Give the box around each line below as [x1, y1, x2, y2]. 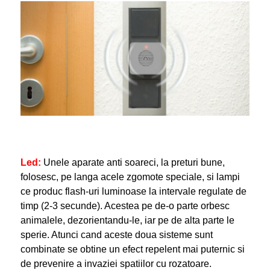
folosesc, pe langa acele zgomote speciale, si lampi [20, 172, 240, 183]
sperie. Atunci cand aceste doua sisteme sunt [20, 230, 213, 240]
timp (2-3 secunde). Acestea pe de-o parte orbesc [20, 201, 230, 212]
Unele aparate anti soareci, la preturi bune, [40, 157, 225, 168]
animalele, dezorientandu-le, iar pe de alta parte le [20, 215, 234, 226]
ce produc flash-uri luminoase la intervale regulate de [20, 186, 246, 197]
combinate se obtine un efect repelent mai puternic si [20, 244, 245, 255]
